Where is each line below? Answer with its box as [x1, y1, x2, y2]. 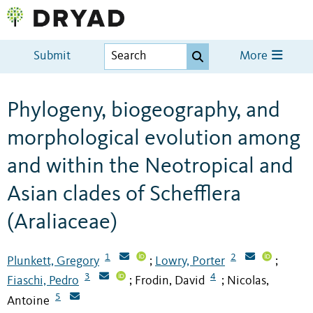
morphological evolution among [7, 127, 300, 150]
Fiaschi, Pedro [7, 275, 79, 288]
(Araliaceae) [7, 211, 117, 234]
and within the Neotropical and [7, 155, 293, 178]
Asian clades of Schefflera [7, 183, 241, 206]
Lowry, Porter [155, 254, 225, 268]
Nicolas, [227, 275, 269, 288]
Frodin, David [135, 275, 205, 288]
